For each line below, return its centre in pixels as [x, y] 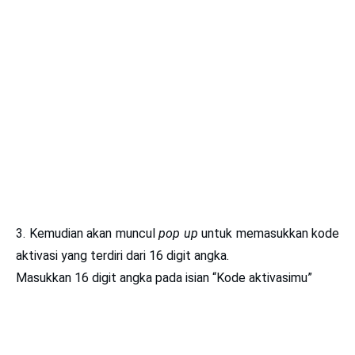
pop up [178, 234]
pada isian [182, 278]
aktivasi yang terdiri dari [82, 256]
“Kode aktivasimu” [262, 278]
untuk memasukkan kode [270, 234]
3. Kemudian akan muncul [87, 234]
